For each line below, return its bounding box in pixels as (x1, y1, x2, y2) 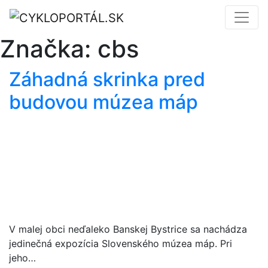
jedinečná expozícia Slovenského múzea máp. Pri (9, 237, 232, 249)
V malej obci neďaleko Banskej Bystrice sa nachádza (9, 223, 247, 235)
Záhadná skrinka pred (9, 67, 205, 91)
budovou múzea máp (9, 90, 198, 114)
